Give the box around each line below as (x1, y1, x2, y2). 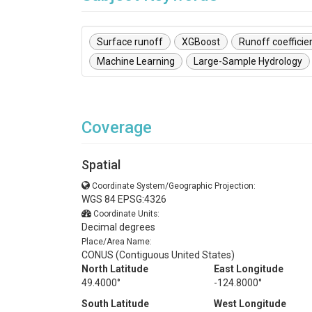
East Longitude (214, 263, 283, 274)
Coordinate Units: (93, 209, 159, 219)
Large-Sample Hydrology (194, 56, 302, 67)
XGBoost (182, 36, 220, 47)
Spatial (81, 157, 120, 172)
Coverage (81, 118, 152, 137)
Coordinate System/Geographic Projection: (92, 181, 256, 191)
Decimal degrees (81, 221, 155, 233)
